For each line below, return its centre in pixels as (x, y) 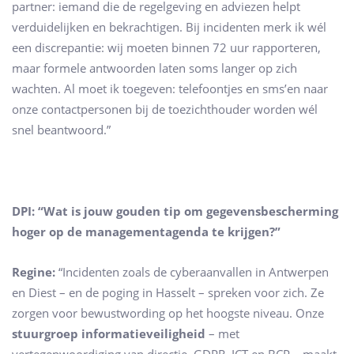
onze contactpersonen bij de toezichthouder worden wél (165, 109)
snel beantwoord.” (61, 129)
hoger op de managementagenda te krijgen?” (146, 231)
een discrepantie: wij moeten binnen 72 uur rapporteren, (166, 47)
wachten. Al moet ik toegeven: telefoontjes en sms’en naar (170, 88)
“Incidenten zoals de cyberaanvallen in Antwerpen (192, 272)
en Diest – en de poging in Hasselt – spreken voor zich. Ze (168, 293)
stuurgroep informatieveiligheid (109, 334)
